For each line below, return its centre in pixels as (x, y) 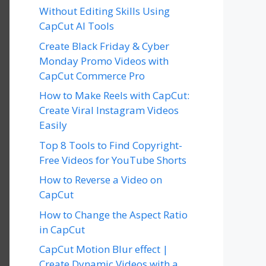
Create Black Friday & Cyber (104, 46)
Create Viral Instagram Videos (109, 110)
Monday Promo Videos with (104, 61)
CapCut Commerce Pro (92, 75)
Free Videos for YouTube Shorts (113, 160)
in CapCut (62, 229)
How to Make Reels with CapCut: (114, 95)
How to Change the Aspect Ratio (113, 214)
